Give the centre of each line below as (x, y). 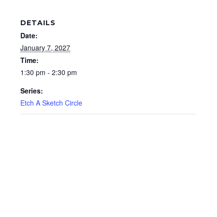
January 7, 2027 (45, 47)
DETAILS (38, 23)
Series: (32, 91)
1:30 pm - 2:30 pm (49, 72)
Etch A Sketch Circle (51, 103)
